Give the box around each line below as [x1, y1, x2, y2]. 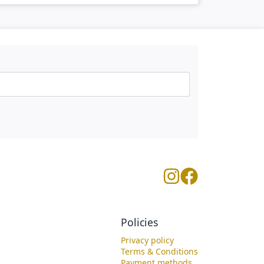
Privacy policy [121, 235, 174, 246]
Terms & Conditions [121, 246, 198, 258]
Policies [121, 215, 158, 230]
